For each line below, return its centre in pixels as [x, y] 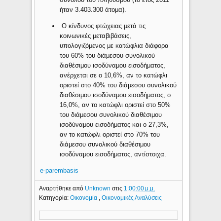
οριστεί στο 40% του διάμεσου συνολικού [118, 85]
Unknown [99, 189]
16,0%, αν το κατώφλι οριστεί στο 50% [115, 105]
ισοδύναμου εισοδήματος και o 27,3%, [114, 125]
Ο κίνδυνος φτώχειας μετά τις [103, 26]
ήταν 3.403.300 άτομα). [93, 10]
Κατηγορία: [55, 198]
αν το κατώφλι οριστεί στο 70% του [110, 135]
